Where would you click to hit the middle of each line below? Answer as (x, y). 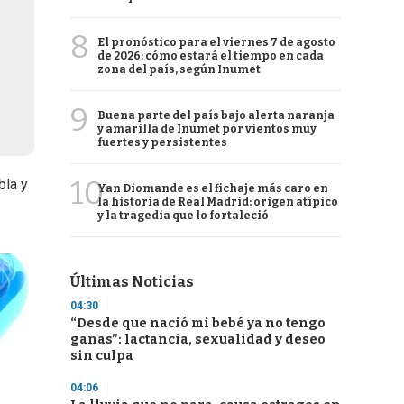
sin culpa (102, 356)
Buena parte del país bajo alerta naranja (216, 115)
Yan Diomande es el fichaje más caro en (213, 188)
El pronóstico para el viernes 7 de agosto (216, 42)
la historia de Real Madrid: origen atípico (218, 202)
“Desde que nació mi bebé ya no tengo (198, 323)
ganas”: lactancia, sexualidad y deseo (198, 340)
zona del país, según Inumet (179, 69)
